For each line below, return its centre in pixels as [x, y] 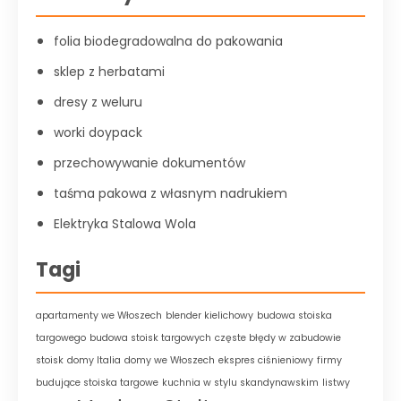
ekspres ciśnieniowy [266, 360]
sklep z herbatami [109, 72]
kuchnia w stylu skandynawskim [240, 383]
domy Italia [94, 360]
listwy [336, 383]
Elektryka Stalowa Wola [125, 224]
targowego [61, 338]
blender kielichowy [209, 316]
